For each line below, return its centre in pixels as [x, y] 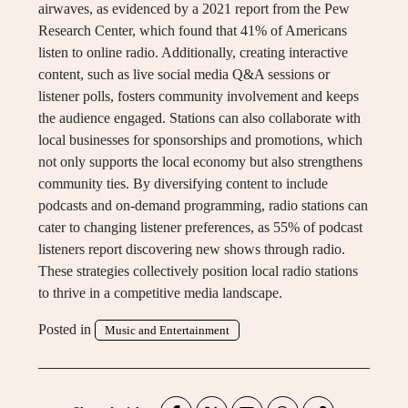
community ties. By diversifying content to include [183, 184]
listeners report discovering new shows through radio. [192, 250]
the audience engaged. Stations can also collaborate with [199, 118]
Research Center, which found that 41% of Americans [193, 31]
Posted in [66, 330]
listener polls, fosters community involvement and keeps [199, 97]
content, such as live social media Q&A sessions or [184, 75]
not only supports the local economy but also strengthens [200, 162]
